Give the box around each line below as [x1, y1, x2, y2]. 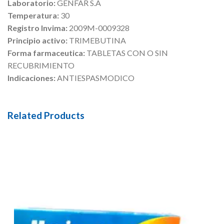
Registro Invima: [7, 22, 69, 32]
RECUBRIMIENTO [7, 60, 74, 70]
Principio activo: [7, 35, 69, 45]
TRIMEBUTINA [69, 35, 126, 45]
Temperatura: [7, 10, 60, 20]
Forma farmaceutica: [7, 47, 86, 57]
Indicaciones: [7, 72, 57, 82]
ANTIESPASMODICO [57, 72, 134, 82]
